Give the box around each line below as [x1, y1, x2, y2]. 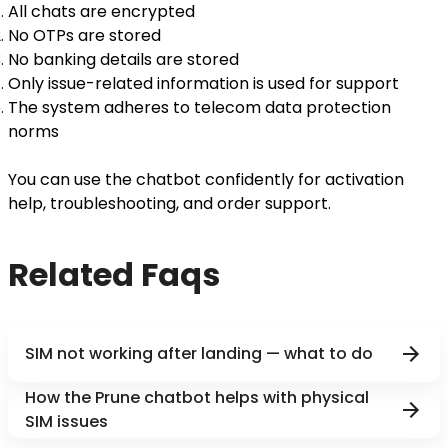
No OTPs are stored [8, 24, 161, 47]
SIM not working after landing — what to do [25, 342, 373, 365]
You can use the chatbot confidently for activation [8, 168, 404, 191]
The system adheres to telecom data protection [8, 96, 391, 119]
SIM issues [25, 410, 108, 433]
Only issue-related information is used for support [8, 72, 399, 95]
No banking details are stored [8, 48, 239, 71]
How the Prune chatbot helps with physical [25, 386, 369, 409]
